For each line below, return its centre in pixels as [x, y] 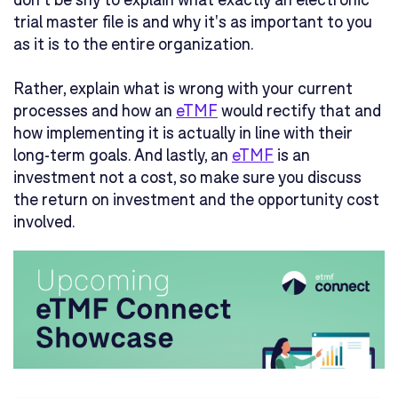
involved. [44, 222]
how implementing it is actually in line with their [183, 133]
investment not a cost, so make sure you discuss [187, 177]
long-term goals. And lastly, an [123, 155]
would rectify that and [299, 111]
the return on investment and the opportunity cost [196, 199]
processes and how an [95, 111]
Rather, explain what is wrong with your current [183, 88]
